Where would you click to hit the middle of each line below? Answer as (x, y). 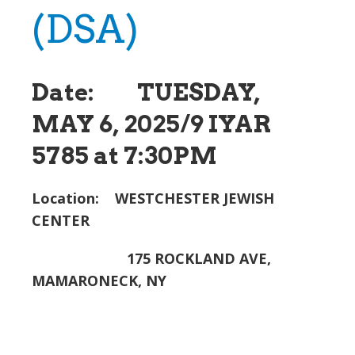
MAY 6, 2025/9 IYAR (151, 124)
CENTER (61, 220)
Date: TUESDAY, (146, 92)
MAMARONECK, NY (99, 281)
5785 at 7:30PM (124, 155)
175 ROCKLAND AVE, (151, 258)
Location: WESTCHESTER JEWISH (153, 198)
